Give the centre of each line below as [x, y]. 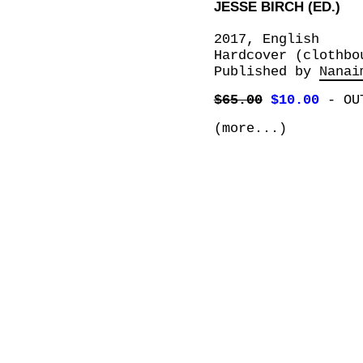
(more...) [250, 129]
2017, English [266, 39]
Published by [266, 71]
